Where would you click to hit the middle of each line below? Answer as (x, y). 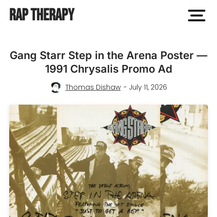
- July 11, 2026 (145, 87)
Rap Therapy (41, 15)
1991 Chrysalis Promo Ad (108, 69)
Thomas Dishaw (93, 87)
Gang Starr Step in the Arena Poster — (108, 55)
